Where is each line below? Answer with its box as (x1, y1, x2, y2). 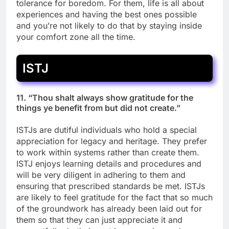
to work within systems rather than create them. (16, 147, 199, 157)
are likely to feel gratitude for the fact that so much (16, 192, 213, 202)
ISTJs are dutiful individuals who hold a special (16, 124, 197, 135)
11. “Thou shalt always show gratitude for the (16, 93, 193, 103)
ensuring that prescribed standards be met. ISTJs (16, 180, 205, 191)
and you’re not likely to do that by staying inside (16, 20, 202, 31)
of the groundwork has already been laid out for (16, 203, 202, 214)
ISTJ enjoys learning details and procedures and (16, 158, 201, 169)
